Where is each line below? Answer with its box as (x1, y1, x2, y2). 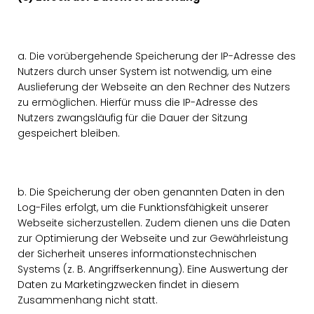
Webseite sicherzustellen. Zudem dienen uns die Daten (18, 216, 290, 230)
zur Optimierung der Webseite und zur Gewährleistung (18, 231, 288, 245)
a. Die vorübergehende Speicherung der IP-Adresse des (18, 49, 296, 63)
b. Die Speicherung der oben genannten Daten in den (18, 185, 285, 199)
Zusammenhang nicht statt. (18, 293, 158, 307)
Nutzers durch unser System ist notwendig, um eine (18, 64, 272, 78)
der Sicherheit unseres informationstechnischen (18, 247, 257, 261)
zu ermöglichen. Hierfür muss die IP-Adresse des (18, 95, 258, 109)
